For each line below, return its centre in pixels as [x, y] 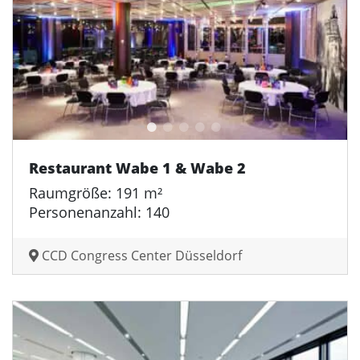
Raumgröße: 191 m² [96, 192]
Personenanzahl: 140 [99, 212]
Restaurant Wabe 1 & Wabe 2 [137, 168]
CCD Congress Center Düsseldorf [140, 255]
